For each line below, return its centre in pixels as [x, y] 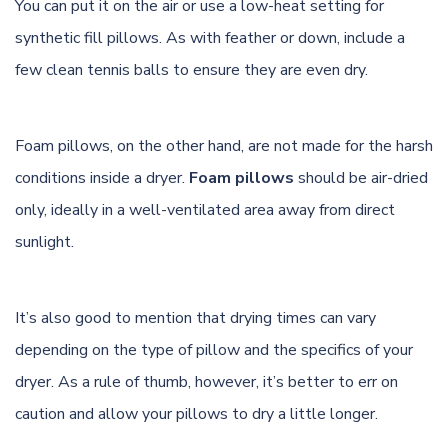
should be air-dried [361, 177]
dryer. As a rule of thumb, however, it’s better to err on [206, 381]
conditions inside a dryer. [102, 177]
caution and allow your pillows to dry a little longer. [196, 413]
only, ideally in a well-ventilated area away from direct [205, 209]
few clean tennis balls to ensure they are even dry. [191, 69]
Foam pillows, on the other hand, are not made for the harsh [224, 145]
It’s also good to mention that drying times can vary [195, 317]
